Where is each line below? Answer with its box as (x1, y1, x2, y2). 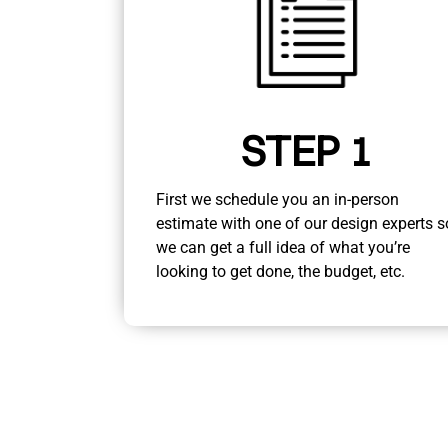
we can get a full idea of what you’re (156, 237, 410, 257)
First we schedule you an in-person (156, 189, 399, 209)
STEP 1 (241, 124, 373, 177)
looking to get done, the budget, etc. (156, 261, 405, 281)
